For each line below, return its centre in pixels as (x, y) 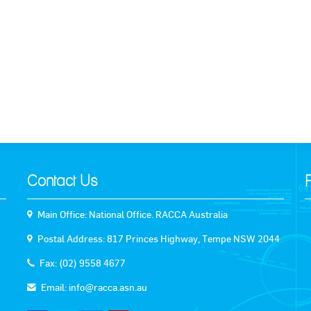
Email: (55, 287)
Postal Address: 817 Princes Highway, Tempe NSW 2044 (159, 239)
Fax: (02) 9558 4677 (83, 263)
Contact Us (62, 182)
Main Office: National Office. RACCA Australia (133, 215)
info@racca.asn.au (108, 287)
